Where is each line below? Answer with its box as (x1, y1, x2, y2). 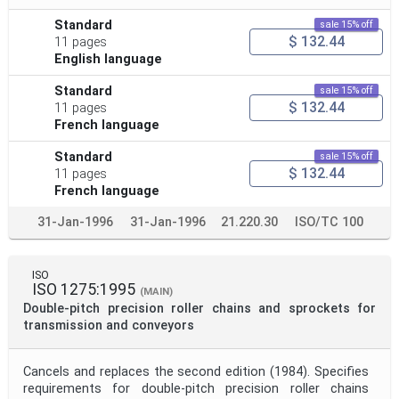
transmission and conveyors (23, 317, 194, 333)
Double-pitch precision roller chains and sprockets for (23, 300, 376, 316)
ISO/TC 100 (295, 214, 363, 230)
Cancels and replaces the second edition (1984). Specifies (23, 363, 369, 379)
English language (54, 51, 163, 67)
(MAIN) (140, 285, 173, 297)
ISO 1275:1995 (32, 280, 135, 298)
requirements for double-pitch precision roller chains (23, 380, 369, 396)
